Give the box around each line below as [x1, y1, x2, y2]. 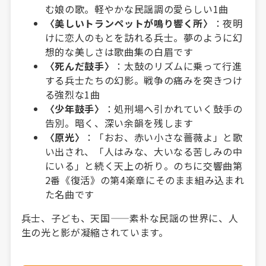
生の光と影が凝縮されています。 [21, 224, 169, 239]
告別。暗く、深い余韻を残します [45, 115, 194, 130]
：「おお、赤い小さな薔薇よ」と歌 [84, 129, 243, 144]
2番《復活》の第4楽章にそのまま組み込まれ [45, 172, 245, 187]
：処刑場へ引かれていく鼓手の [104, 101, 243, 116]
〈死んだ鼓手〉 [45, 58, 115, 73]
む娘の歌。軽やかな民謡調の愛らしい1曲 [45, 1, 229, 16]
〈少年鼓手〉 [45, 101, 104, 116]
